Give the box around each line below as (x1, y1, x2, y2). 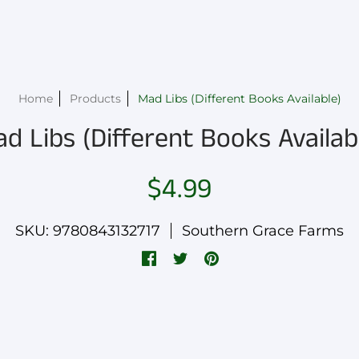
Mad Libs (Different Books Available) (137, 91, 341, 106)
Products (69, 91, 121, 106)
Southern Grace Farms (182, 221, 344, 240)
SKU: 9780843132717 (15, 221, 160, 240)
